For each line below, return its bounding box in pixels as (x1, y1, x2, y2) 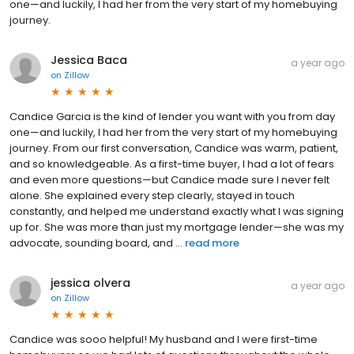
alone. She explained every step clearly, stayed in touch (9, 187, 295, 203)
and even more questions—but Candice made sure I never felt (9, 171, 330, 187)
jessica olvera (51, 274, 130, 291)
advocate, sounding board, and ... (9, 235, 183, 250)
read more (185, 235, 239, 250)
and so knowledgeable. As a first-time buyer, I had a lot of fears (9, 156, 334, 171)
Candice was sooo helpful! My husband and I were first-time (9, 331, 318, 347)
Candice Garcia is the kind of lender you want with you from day (9, 108, 335, 124)
